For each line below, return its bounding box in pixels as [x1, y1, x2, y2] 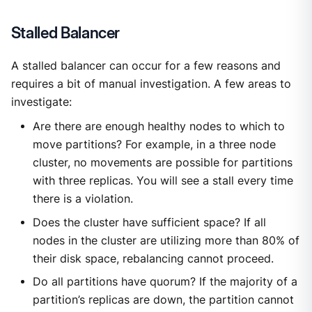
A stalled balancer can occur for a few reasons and [10, 58, 281, 72]
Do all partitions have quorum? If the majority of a [32, 275, 297, 289]
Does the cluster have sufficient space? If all [32, 215, 266, 229]
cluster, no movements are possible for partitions [32, 155, 292, 169]
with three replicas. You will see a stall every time [32, 173, 293, 187]
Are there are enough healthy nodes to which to [32, 119, 285, 133]
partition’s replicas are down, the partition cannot [32, 293, 294, 307]
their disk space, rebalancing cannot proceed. [32, 251, 274, 265]
